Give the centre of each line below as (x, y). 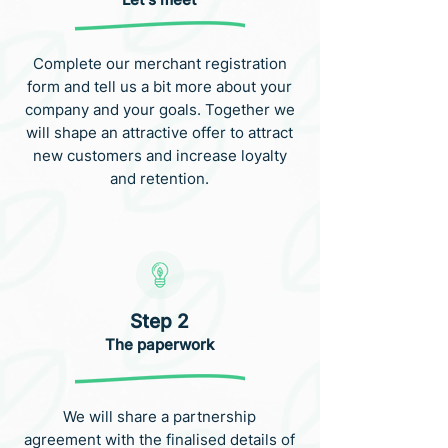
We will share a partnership (159, 416)
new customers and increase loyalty (159, 155)
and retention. (159, 178)
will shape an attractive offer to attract (159, 132)
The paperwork (159, 344)
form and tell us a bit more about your (159, 86)
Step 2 (159, 321)
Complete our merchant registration (159, 63)
